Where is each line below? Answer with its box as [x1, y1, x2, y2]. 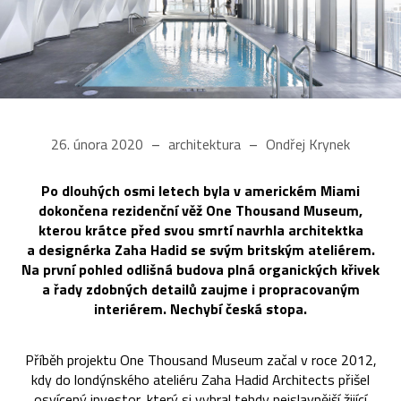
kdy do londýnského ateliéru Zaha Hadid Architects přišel [31, 368, 370, 390]
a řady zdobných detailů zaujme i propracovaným [41, 277, 360, 300]
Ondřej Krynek [262, 132, 350, 155]
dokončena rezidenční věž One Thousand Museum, [38, 199, 363, 221]
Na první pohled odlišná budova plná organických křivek [21, 258, 380, 280]
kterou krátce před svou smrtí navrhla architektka [38, 218, 363, 241]
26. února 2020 [51, 132, 147, 155]
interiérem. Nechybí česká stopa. [94, 297, 307, 320]
